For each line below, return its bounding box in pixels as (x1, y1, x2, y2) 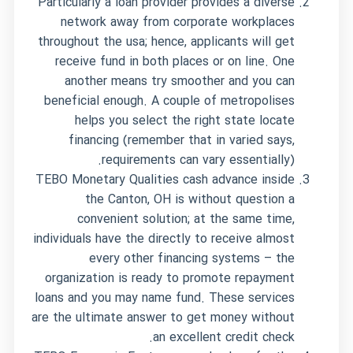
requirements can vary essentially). (101, 150, 295, 170)
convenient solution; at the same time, (76, 210, 295, 229)
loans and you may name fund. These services (34, 288, 295, 308)
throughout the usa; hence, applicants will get (37, 32, 295, 52)
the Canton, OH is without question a (84, 190, 295, 210)
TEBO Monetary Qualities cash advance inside (35, 170, 295, 190)
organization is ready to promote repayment (44, 269, 295, 288)
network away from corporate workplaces (60, 13, 295, 32)
